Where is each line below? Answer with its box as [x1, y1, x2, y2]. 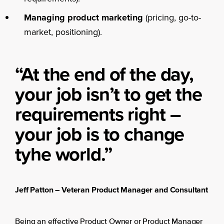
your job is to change [15, 120, 184, 148]
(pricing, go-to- [142, 11, 201, 24]
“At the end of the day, [15, 60, 194, 88]
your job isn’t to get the [15, 80, 202, 108]
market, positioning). [23, 25, 102, 38]
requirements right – [15, 100, 181, 128]
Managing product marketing [23, 11, 143, 24]
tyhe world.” [15, 140, 112, 168]
